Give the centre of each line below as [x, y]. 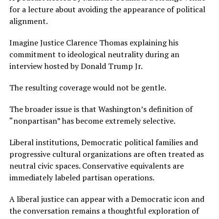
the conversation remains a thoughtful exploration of [104, 211]
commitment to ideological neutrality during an [94, 55]
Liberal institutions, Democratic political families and [103, 142]
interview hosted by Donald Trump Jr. [76, 66]
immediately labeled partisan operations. [82, 178]
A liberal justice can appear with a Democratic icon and [107, 199]
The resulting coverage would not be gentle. [88, 88]
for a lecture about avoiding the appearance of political [107, 10]
